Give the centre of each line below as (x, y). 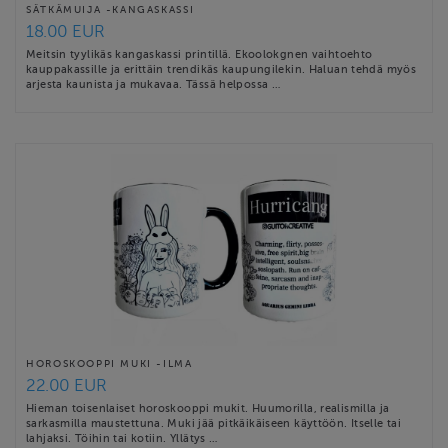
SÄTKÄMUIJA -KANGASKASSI (110, 9)
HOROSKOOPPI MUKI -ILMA (109, 363)
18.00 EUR (65, 31)
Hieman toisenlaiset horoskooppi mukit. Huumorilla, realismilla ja (208, 407)
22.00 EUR (66, 385)
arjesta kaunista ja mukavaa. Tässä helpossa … (153, 83)
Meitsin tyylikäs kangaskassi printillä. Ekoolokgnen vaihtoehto (199, 53)
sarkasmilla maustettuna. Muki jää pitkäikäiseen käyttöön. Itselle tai (214, 422)
